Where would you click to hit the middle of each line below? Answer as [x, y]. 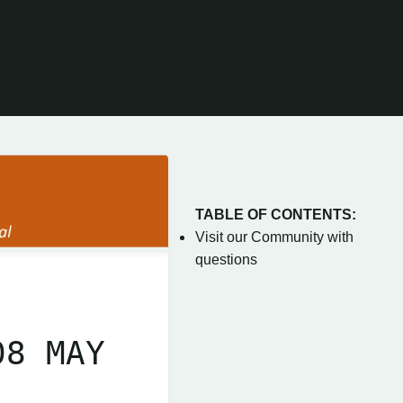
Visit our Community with [274, 237]
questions [226, 260]
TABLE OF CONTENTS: [276, 215]
